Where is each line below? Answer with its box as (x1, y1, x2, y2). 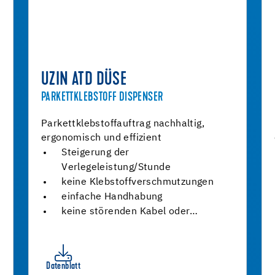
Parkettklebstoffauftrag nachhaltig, (41, 119, 204, 129)
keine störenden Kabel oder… (61, 207, 198, 217)
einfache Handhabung (61, 192, 163, 202)
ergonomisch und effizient (41, 133, 161, 143)
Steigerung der (61, 148, 130, 158)
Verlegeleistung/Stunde (61, 163, 171, 172)
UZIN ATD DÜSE (41, 71, 127, 90)
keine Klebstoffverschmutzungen (61, 177, 214, 187)
